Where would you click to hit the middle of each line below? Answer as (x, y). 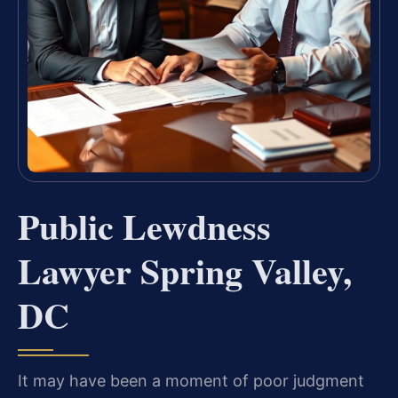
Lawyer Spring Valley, (185, 271)
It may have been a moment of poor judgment (191, 381)
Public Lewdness (144, 227)
